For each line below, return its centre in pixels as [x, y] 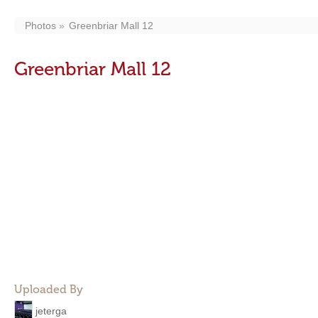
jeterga [51, 311]
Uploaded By [49, 289]
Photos [40, 26]
